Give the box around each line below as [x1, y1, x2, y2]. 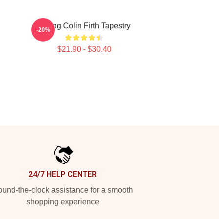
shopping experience [26, 197, 99, 206]
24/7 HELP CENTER [28, 170, 97, 179]
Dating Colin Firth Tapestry [38, 22, 131, 30]
